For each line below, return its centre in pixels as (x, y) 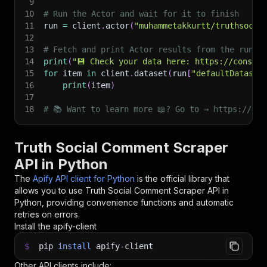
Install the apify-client (55, 226)
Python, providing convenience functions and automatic (124, 202)
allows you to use (50, 190)
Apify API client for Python (84, 178)
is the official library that (183, 178)
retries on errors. (47, 214)
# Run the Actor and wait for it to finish (141, 14)
